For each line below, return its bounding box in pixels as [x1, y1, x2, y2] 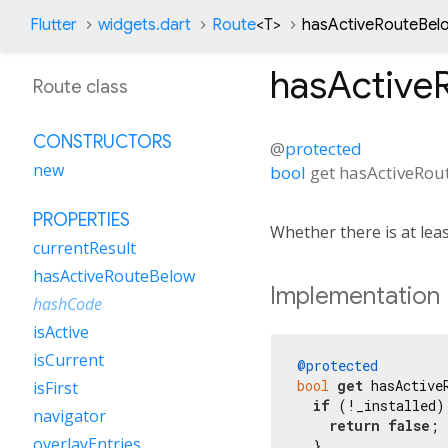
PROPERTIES [33, 209, 130, 231]
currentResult [33, 237, 136, 259]
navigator [33, 405, 106, 427]
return [329, 415, 380, 435]
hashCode [33, 293, 102, 315]
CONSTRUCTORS [33, 131, 172, 153]
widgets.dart [98, 15, 191, 35]
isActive [33, 321, 89, 343]
